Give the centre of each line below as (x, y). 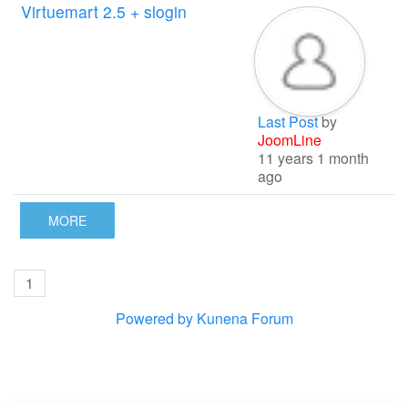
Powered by (154, 318)
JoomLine (290, 140)
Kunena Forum (245, 318)
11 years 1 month (313, 158)
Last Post (288, 122)
